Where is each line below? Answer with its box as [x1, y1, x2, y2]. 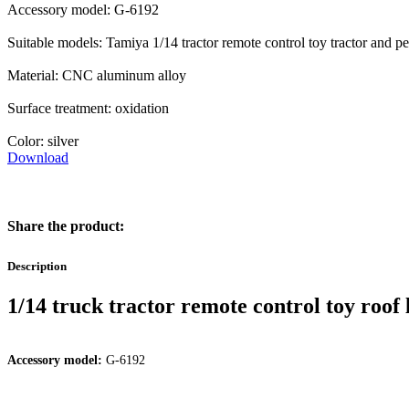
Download [7, 150, 68, 166]
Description [7, 258, 67, 273]
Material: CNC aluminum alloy [7, 68, 186, 84]
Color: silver [7, 133, 79, 150]
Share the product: [7, 217, 124, 234]
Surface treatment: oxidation [7, 100, 169, 117]
